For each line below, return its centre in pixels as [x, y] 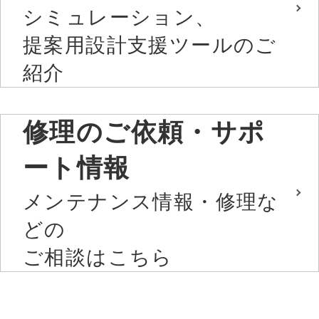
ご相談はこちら [98, 258]
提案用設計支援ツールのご [150, 45]
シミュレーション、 [120, 17]
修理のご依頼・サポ [144, 132]
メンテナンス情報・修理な [151, 202]
